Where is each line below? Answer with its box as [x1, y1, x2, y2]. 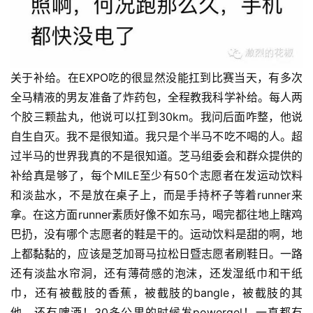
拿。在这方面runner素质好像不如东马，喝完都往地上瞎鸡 [10, 208, 303, 222]
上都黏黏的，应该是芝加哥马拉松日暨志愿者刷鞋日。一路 [10, 247, 303, 261]
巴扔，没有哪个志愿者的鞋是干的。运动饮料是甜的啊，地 [10, 227, 303, 242]
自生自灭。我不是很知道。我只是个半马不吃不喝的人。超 [10, 129, 303, 144]
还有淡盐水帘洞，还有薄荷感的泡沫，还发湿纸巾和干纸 [10, 266, 303, 281]
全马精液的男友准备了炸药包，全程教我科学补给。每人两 [10, 90, 303, 105]
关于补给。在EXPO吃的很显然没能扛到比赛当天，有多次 [10, 71, 303, 85]
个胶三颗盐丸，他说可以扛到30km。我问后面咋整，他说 [10, 110, 303, 124]
